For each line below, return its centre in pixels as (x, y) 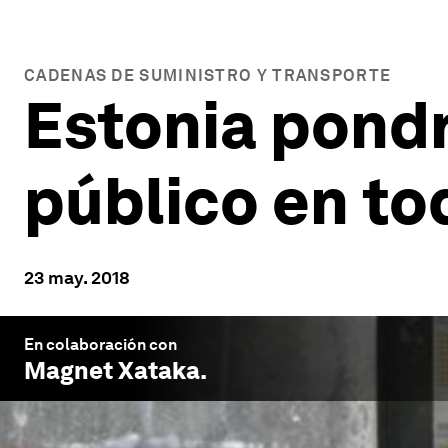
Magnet (68, 370)
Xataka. (160, 370)
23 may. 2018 (77, 277)
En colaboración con (100, 344)
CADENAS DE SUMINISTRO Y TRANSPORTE (208, 75)
